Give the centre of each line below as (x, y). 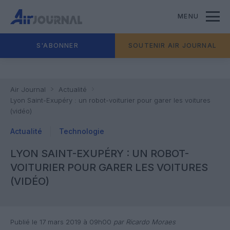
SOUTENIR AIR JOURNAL (172, 45)
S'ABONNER (57, 45)
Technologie (82, 131)
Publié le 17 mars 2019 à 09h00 (61, 222)
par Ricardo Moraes (143, 222)
